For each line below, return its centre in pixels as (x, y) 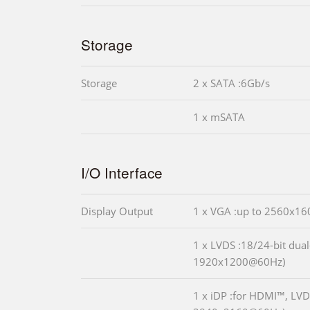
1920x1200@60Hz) (239, 261)
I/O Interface (122, 172)
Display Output (117, 211)
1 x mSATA (219, 117)
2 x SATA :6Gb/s (231, 83)
